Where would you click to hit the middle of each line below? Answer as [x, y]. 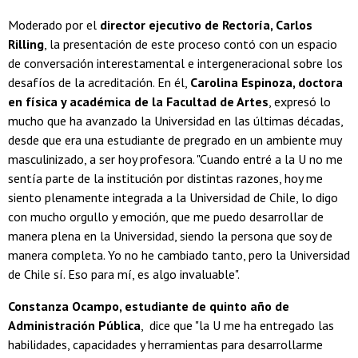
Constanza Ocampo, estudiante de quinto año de [149, 306]
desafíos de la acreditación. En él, [99, 83]
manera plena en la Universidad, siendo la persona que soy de [170, 236]
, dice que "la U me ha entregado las [237, 326]
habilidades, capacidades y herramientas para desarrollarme [165, 345]
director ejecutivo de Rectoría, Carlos [206, 25]
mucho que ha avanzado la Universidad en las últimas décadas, [175, 121]
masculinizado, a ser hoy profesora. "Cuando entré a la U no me [175, 159]
